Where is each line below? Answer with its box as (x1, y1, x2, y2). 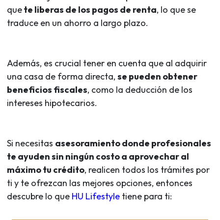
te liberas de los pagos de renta (22, 3, 157, 15)
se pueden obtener (117, 70, 197, 82)
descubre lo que (7, 190, 70, 202)
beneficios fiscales (7, 83, 87, 95)
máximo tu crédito (7, 164, 84, 175)
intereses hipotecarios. (7, 97, 97, 109)
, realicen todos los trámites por (84, 164, 210, 175)
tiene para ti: (120, 190, 172, 202)
